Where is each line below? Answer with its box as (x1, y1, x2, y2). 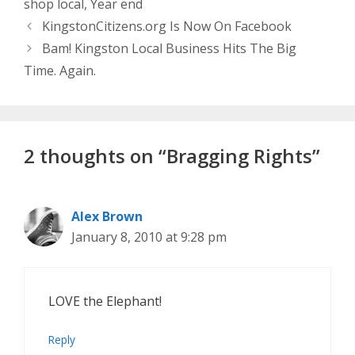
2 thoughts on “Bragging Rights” (24, 143, 320, 170)
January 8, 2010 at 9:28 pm (71, 228, 227, 246)
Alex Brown (71, 208, 143, 226)
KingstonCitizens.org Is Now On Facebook (41, 17, 292, 36)
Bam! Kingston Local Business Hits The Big (41, 40, 296, 58)
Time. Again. (24, 62, 96, 80)
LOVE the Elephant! (48, 292, 162, 311)
